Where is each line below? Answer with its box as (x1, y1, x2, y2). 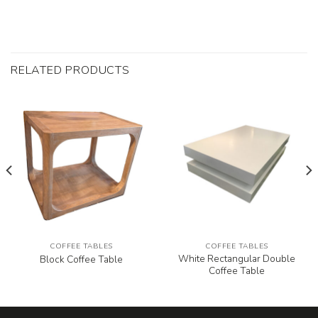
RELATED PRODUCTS (11, 62, 130, 78)
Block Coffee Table (40, 252, 123, 266)
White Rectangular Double (178, 252, 295, 266)
